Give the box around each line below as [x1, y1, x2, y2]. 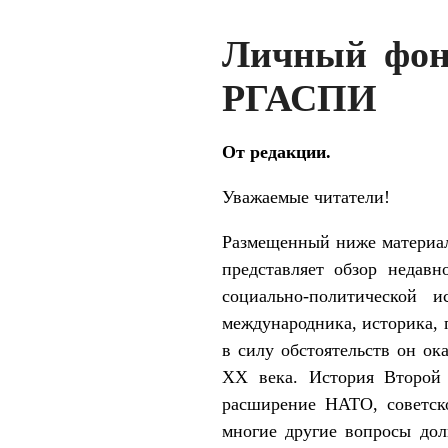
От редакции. [222, 141, 331, 162]
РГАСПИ [222, 76, 377, 119]
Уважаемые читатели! [222, 186, 390, 207]
